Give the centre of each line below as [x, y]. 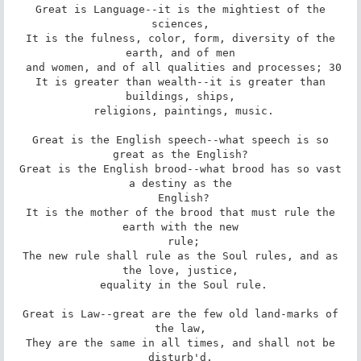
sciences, [180, 23]
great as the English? [180, 154]
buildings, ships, [180, 96]
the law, [180, 328]
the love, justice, [180, 270]
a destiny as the [180, 183]
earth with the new [180, 226]
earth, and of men [180, 52]
